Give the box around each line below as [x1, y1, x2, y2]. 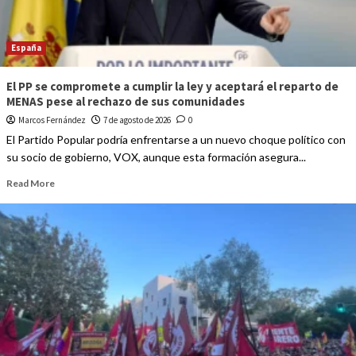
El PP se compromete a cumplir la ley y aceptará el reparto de [6, 79, 339, 95]
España [10, 42, 41, 54]
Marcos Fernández [17, 114, 86, 126]
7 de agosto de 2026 [103, 114, 171, 126]
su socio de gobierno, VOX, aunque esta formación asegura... [6, 150, 306, 164]
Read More [6, 177, 55, 190]
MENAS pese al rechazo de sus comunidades [6, 94, 245, 110]
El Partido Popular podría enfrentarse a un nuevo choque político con [6, 133, 346, 147]
